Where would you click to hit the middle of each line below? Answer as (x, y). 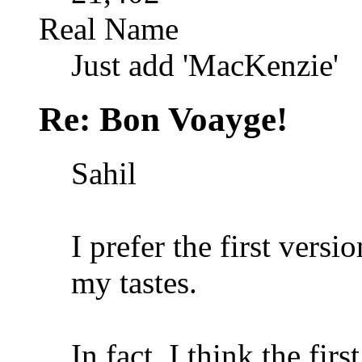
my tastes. (134, 282)
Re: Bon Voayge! (163, 120)
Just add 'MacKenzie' (205, 65)
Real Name (109, 29)
